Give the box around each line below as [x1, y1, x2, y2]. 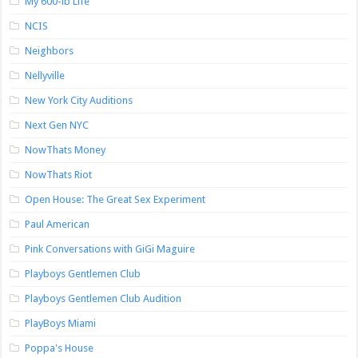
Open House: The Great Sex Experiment [25, 193, 206, 205]
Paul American [25, 218, 90, 230]
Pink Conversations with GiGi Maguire [25, 243, 196, 255]
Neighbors [25, 45, 74, 57]
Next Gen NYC [25, 119, 89, 131]
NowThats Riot [25, 169, 93, 181]
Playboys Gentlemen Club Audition [25, 292, 182, 304]
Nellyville [25, 70, 66, 82]
